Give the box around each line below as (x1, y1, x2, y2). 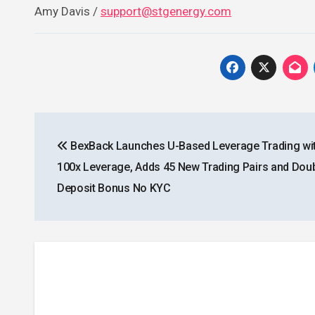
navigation (34, 141, 141, 168)
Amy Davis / (34, 4, 101, 18)
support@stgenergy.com (101, 4, 231, 18)
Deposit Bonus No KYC (57, 181, 171, 195)
